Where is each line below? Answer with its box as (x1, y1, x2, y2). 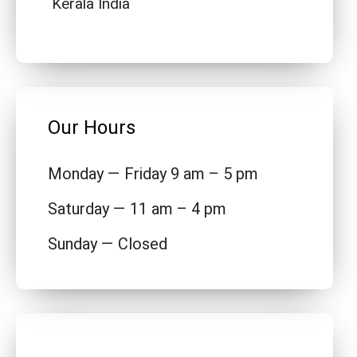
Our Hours (48, 113, 135, 142)
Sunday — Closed (48, 232, 167, 256)
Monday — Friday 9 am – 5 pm (48, 162, 258, 186)
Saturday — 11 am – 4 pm (48, 197, 226, 221)
